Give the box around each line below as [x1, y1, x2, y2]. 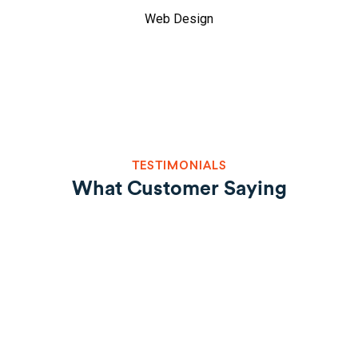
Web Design [145, 11, 213, 27]
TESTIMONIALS [131, 157, 227, 173]
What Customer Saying [71, 179, 287, 200]
